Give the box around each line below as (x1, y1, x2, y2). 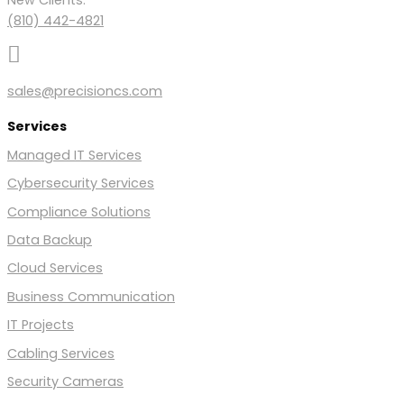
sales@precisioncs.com (7, 82, 162, 101)
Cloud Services (7, 259, 103, 278)
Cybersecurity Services (7, 174, 154, 193)
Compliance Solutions (7, 202, 151, 221)
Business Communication (7, 287, 175, 306)
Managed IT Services (7, 145, 142, 164)
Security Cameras (7, 372, 124, 390)
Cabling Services (7, 344, 115, 363)
